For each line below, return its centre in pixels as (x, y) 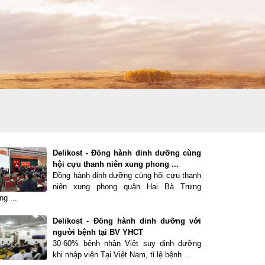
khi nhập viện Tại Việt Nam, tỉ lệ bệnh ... (122, 255)
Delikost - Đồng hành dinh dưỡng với (127, 221)
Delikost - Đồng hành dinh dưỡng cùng (127, 153)
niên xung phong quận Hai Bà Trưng (127, 187)
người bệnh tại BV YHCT (98, 232)
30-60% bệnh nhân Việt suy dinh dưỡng (127, 243)
